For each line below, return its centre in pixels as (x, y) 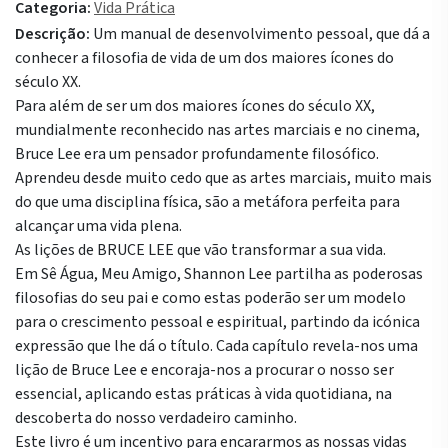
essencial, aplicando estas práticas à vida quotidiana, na (203, 394)
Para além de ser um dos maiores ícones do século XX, (195, 106)
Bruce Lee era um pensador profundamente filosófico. (197, 154)
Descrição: (52, 34)
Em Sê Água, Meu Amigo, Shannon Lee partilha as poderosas (219, 274)
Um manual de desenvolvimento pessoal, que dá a (261, 34)
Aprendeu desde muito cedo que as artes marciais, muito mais (223, 178)
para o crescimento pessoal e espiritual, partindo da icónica (217, 322)
